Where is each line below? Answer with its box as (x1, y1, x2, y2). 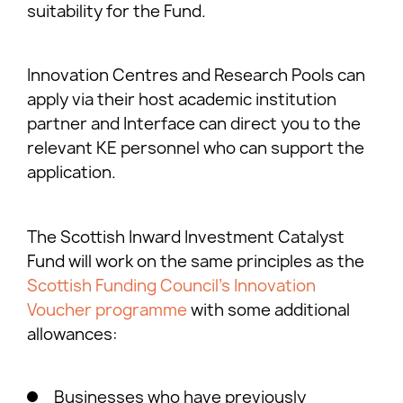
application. (27, 161, 127, 184)
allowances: (27, 323, 118, 346)
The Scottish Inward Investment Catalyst (27, 226, 345, 249)
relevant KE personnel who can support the (27, 137, 364, 160)
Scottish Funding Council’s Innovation (27, 274, 316, 298)
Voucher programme (27, 299, 191, 322)
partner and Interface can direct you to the (27, 112, 361, 136)
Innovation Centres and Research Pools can (27, 64, 365, 87)
